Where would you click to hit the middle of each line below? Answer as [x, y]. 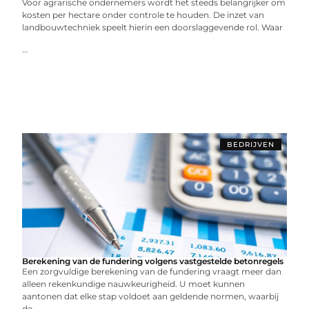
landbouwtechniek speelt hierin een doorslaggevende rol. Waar [153, 27]
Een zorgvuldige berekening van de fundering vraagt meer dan [152, 271]
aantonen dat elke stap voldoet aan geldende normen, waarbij [151, 296]
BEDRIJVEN [250, 144]
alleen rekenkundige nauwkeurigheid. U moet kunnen [134, 284]
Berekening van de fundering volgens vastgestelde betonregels [153, 261]
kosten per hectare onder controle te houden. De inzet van [143, 15]
